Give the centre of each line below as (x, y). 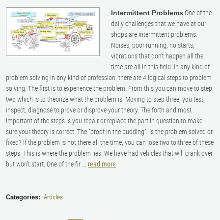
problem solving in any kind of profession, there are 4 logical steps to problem (109, 78)
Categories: (23, 197)
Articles (53, 197)
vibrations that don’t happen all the (157, 56)
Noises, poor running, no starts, (153, 45)
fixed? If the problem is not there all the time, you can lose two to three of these (110, 142)
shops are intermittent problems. (154, 34)
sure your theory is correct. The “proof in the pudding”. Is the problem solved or (109, 132)
